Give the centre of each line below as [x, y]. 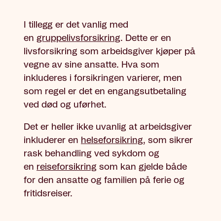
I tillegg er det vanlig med [76, 25]
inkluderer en [52, 140]
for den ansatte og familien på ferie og [104, 180]
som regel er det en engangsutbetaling [105, 92]
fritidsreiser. [48, 194]
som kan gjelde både [142, 167]
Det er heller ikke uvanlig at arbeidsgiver [108, 127]
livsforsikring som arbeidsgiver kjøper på [110, 52]
